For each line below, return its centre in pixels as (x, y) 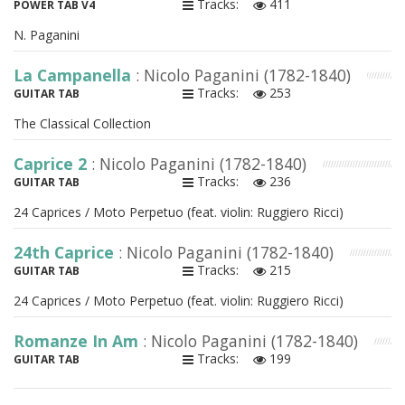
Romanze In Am (78, 341)
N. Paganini (47, 35)
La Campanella (75, 75)
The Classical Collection (82, 124)
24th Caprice (66, 253)
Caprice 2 (52, 164)
